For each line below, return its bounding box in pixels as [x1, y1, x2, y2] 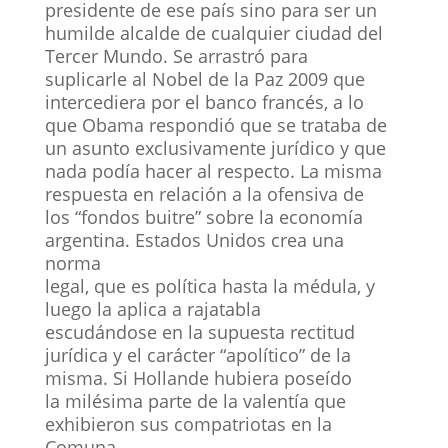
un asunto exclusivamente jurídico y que [44, 135, 386, 160]
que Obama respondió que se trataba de [44, 112, 387, 137]
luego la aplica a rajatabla [44, 296, 261, 321]
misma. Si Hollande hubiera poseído [44, 365, 352, 390]
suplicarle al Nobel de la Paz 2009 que [44, 66, 365, 91]
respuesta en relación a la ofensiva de [44, 181, 364, 206]
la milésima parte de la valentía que [44, 388, 346, 413]
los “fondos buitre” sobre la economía [44, 204, 363, 229]
